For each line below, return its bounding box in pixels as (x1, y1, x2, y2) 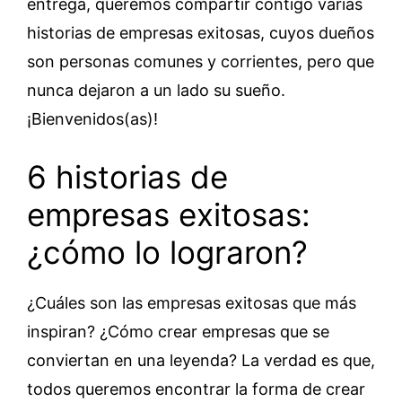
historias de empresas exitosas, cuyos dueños (27, 23, 374, 43)
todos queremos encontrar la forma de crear (27, 380, 365, 399)
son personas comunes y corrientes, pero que (27, 52, 374, 72)
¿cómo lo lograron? (27, 233, 308, 272)
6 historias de (27, 158, 228, 197)
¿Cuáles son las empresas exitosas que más (27, 293, 356, 313)
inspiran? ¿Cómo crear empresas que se (27, 322, 329, 342)
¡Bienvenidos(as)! (27, 109, 158, 129)
